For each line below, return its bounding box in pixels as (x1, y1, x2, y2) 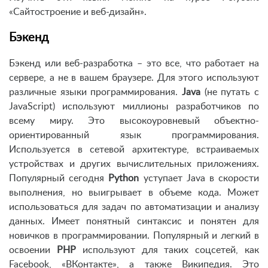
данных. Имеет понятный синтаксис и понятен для (9, 216, 259, 226)
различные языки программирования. (9, 87, 182, 97)
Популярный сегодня (9, 173, 109, 183)
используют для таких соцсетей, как (82, 245, 260, 255)
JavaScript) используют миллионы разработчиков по (9, 101, 259, 111)
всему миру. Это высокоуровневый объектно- (9, 115, 259, 126)
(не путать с (200, 87, 259, 97)
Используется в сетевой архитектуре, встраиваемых (9, 144, 259, 154)
